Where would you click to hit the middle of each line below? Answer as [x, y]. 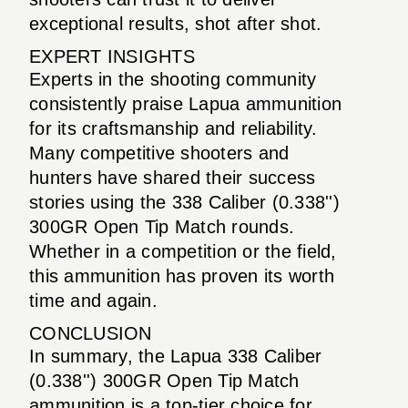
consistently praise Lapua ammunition [185, 103]
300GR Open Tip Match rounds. [162, 226]
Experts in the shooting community [173, 79]
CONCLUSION [91, 333]
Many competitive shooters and [159, 153]
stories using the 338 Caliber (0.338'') [184, 202]
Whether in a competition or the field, [183, 251]
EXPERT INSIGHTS [112, 56]
